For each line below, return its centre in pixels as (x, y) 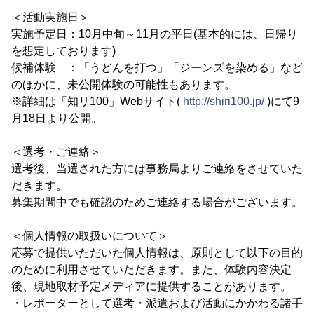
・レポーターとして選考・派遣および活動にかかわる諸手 (157, 303)
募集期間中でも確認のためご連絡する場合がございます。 (157, 202)
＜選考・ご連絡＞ (56, 152)
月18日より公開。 (57, 118)
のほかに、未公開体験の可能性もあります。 (123, 84)
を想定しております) (63, 51)
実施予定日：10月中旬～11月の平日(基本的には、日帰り (155, 34)
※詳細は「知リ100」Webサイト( (97, 101)
